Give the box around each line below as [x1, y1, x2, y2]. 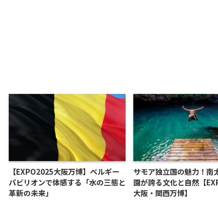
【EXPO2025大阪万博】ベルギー [9, 166, 119, 177]
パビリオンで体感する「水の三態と [9, 177, 126, 187]
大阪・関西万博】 [133, 187, 192, 198]
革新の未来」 [9, 187, 53, 198]
